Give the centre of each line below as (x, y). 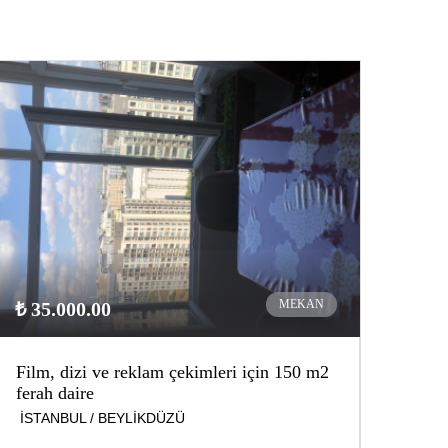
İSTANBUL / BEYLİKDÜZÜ (102, 418)
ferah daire (55, 393)
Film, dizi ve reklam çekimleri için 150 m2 (172, 372)
